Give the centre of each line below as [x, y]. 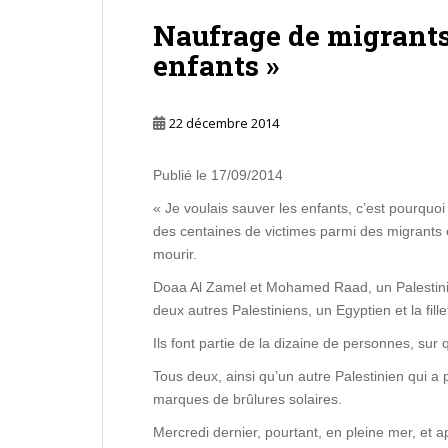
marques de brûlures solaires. [247, 399]
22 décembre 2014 [224, 123]
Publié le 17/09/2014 [218, 175]
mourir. [175, 254]
